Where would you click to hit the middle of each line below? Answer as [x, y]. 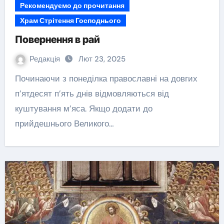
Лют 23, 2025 [102, 59]
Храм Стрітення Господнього [70, 20]
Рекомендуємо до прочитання [72, 5]
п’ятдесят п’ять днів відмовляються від [92, 93]
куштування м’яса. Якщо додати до [83, 108]
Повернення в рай [57, 39]
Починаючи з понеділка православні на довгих [18, 78]
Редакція [45, 59]
